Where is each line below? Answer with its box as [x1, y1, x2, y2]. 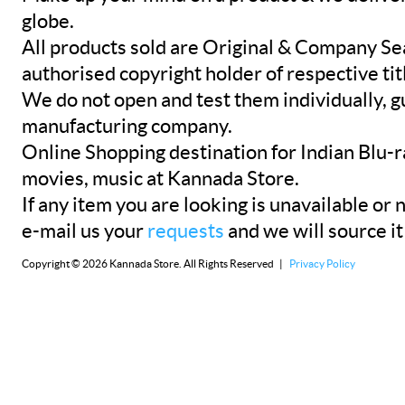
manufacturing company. [22, 116, 232, 137]
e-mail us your [22, 221, 147, 241]
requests [147, 221, 224, 241]
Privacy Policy [289, 258, 355, 269]
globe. [22, 11, 74, 32]
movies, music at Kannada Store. [22, 168, 299, 189]
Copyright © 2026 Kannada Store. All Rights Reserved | [22, 258, 285, 269]
